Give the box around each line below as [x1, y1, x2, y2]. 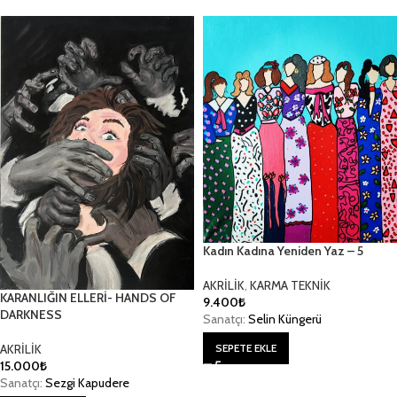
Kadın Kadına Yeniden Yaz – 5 [203, 243, 363, 260]
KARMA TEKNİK [250, 277, 331, 294]
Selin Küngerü [248, 311, 322, 328]
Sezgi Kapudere [45, 374, 129, 391]
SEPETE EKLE [215, 341, 276, 355]
